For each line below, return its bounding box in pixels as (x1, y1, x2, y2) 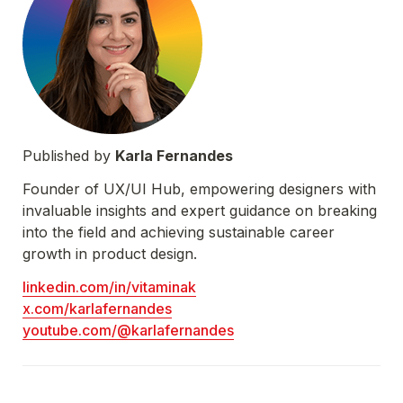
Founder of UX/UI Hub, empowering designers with (22, 180, 376, 199)
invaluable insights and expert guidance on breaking (22, 201, 377, 220)
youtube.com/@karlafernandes (22, 321, 234, 340)
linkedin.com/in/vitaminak (22, 278, 196, 297)
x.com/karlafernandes (22, 300, 172, 318)
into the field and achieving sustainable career (22, 223, 335, 242)
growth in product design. (22, 245, 197, 264)
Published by (22, 147, 115, 166)
